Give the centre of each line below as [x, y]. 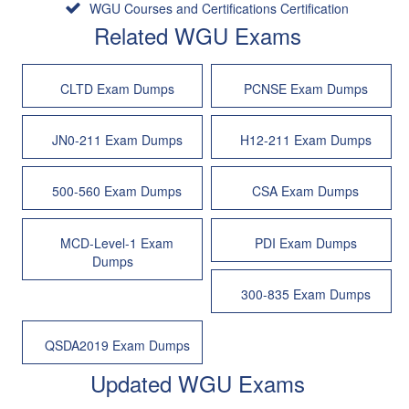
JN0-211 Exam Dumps [117, 140]
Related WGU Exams [198, 35]
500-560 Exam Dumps [117, 191]
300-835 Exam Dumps [305, 294]
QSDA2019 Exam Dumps [117, 346]
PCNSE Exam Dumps [305, 88]
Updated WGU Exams [198, 383]
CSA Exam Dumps [306, 191]
